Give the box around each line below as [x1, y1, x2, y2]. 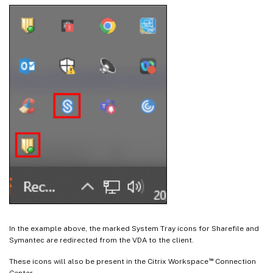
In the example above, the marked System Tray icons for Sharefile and [9, 224, 259, 233]
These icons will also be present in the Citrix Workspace [9, 257, 208, 266]
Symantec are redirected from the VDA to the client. [9, 235, 194, 244]
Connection [213, 257, 256, 266]
